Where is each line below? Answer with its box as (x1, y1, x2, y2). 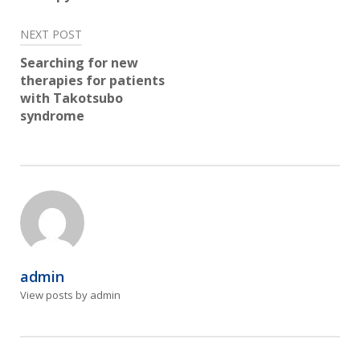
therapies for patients (20, 72, 165, 90)
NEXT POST (20, 27, 82, 43)
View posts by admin (20, 288, 121, 303)
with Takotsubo (20, 89, 123, 108)
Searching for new (20, 54, 138, 72)
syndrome (20, 107, 84, 125)
